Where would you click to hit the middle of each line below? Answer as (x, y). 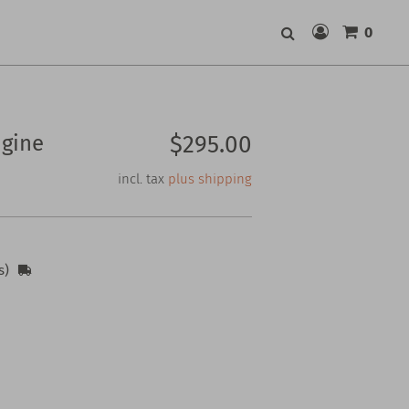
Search (306, 56)
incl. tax (141, 179)
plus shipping (210, 179)
